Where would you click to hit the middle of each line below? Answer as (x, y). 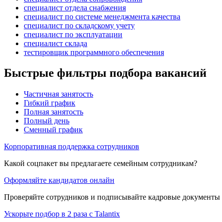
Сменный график (53, 130)
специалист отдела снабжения (75, 7)
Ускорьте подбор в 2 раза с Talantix (62, 214)
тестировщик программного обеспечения (94, 52)
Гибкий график (50, 103)
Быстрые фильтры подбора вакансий (105, 73)
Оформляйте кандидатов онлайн (59, 180)
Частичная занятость (58, 94)
